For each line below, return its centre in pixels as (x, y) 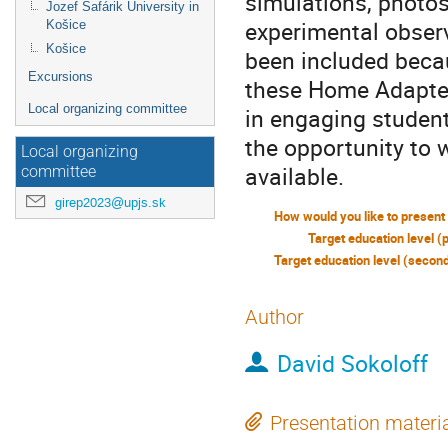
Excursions (60, 76)
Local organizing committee (107, 108)
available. (294, 176)
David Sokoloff (352, 363)
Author (274, 317)
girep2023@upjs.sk (110, 202)
